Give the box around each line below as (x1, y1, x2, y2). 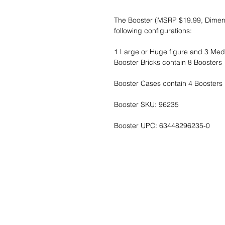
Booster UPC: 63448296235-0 (114, 121, 210, 130)
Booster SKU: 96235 (114, 99, 179, 109)
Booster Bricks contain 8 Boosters (114, 57, 222, 67)
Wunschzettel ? (47, 175, 208, 202)
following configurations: (114, 26, 192, 35)
